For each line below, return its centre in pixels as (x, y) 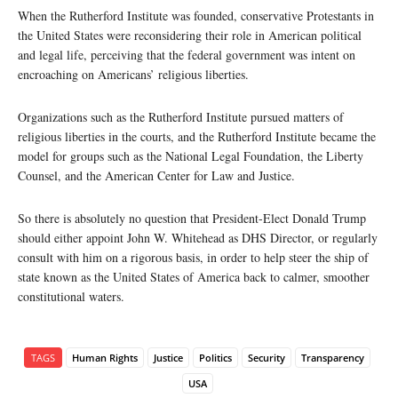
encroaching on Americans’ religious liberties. (133, 74)
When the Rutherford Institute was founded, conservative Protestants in (196, 15)
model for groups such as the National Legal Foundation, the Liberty (191, 155)
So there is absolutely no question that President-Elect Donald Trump (192, 218)
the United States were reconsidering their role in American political (190, 35)
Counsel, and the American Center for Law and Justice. (156, 175)
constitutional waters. (71, 296)
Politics (215, 357)
